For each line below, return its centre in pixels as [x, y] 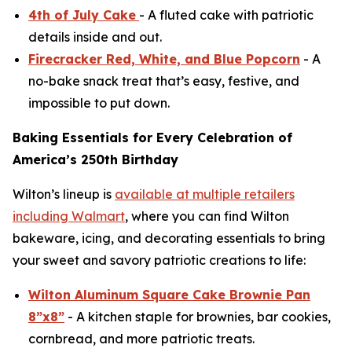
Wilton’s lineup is [64, 194]
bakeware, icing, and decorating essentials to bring [169, 238]
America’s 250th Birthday [95, 160]
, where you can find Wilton [207, 216]
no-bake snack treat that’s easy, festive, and [164, 81]
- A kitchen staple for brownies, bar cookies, [198, 317]
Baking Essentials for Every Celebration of [152, 138]
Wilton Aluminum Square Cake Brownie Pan [169, 295]
